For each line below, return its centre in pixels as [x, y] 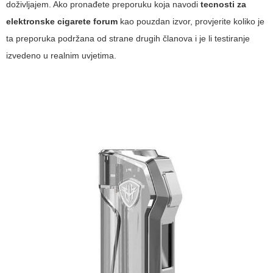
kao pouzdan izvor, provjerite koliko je [191, 22]
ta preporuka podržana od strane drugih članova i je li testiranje [128, 39]
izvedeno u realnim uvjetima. [61, 56]
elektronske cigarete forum [62, 22]
